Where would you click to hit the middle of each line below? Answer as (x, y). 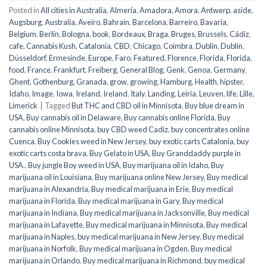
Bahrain (116, 22)
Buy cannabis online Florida (169, 117)
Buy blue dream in (215, 105)
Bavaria (213, 22)
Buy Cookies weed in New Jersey (92, 141)
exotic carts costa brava (48, 153)
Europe (100, 58)
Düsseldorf (27, 58)
